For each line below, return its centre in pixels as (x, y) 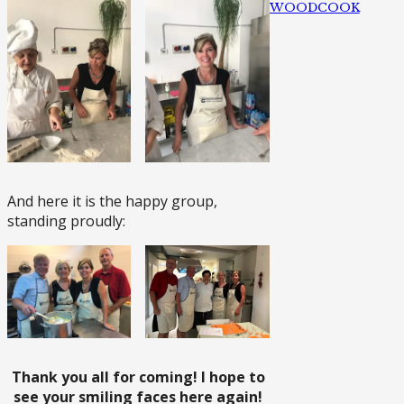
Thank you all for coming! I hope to (138, 376)
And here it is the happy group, (112, 201)
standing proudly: (66, 220)
